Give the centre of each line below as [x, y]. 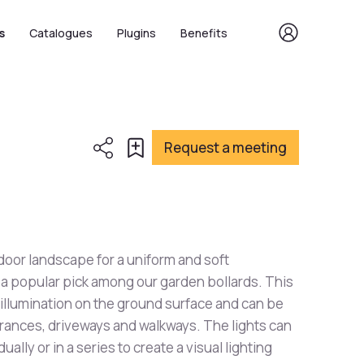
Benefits [204, 32]
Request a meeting [225, 147]
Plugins [136, 32]
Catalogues [61, 32]
